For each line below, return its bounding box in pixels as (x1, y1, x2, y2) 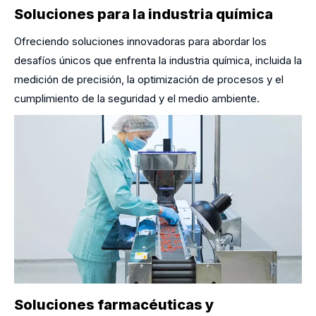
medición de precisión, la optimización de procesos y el (14, 73, 284, 87)
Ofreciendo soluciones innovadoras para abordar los (14, 35, 267, 49)
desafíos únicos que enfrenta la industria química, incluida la (14, 54, 302, 68)
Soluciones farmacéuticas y (14, 296, 214, 314)
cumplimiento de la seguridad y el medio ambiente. (14, 92, 260, 106)
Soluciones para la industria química (14, 6, 273, 23)
